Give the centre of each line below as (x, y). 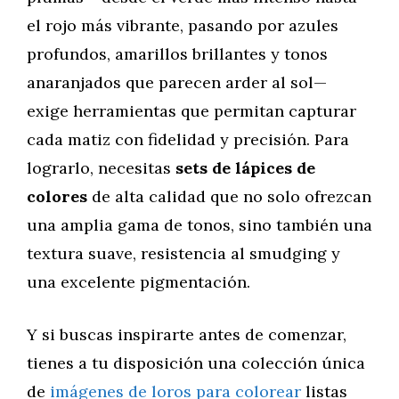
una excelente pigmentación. (138, 282)
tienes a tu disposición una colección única (196, 363)
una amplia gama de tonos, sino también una (199, 225)
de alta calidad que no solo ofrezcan (232, 196)
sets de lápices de (245, 168)
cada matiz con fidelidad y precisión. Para (188, 139)
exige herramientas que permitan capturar (191, 111)
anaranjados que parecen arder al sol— (177, 82)
